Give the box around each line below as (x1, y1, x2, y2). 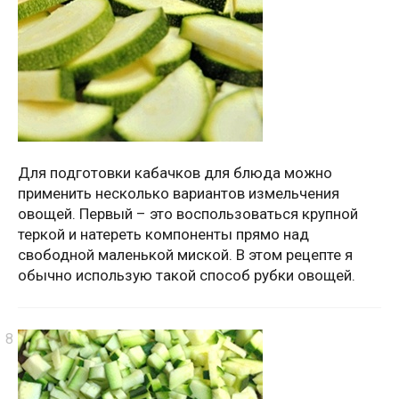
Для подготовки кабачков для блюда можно (18, 163, 332, 182)
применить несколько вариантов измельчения (18, 183, 339, 202)
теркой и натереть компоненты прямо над (18, 224, 309, 243)
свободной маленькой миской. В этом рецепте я (18, 245, 353, 264)
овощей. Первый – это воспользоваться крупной (18, 204, 358, 223)
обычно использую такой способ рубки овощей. (18, 265, 355, 284)
